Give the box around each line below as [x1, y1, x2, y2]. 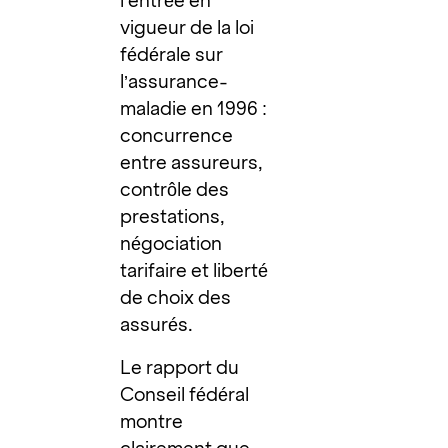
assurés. [120, 313, 194, 335]
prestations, [120, 205, 226, 227]
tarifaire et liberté [120, 259, 269, 281]
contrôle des [120, 178, 230, 200]
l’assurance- [120, 70, 229, 92]
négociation [120, 232, 223, 254]
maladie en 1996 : [120, 97, 268, 119]
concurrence [120, 124, 234, 146]
